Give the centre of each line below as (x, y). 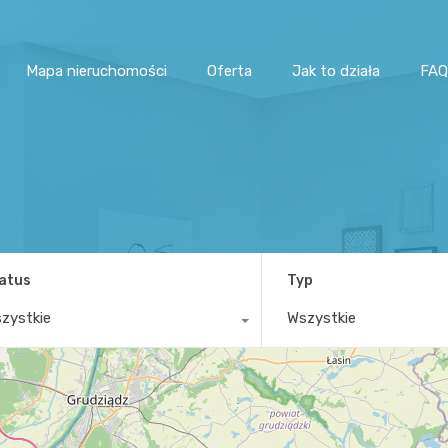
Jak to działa (336, 70)
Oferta (229, 70)
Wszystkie (322, 317)
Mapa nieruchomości (96, 70)
